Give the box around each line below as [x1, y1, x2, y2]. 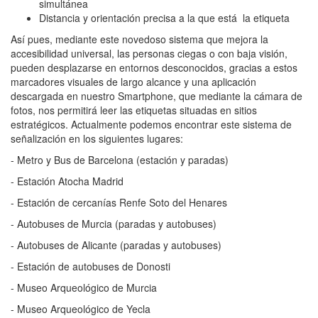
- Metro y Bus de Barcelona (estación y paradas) [11, 152, 229, 167]
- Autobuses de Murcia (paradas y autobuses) [11, 216, 216, 231]
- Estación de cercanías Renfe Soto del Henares [11, 194, 227, 209]
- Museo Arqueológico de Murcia [11, 280, 157, 295]
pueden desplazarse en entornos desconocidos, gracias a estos [11, 60, 297, 75]
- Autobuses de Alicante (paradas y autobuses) [11, 237, 221, 252]
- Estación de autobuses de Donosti [11, 258, 173, 273]
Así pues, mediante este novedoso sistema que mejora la [11, 31, 268, 46]
